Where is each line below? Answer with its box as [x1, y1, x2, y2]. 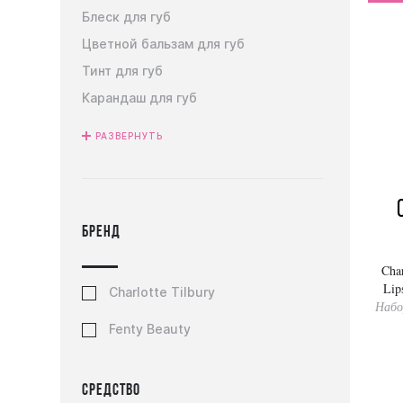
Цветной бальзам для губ [82, 36, 246, 51]
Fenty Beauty [109, 321, 192, 336]
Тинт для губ [82, 63, 164, 78]
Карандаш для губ [82, 90, 198, 105]
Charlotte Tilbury [109, 284, 216, 300]
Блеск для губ [82, 9, 172, 24]
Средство [82, 382, 140, 399]
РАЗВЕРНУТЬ [95, 130, 164, 141]
